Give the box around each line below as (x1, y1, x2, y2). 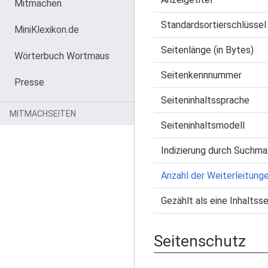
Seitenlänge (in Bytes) (161, 44, 254, 56)
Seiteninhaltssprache (161, 95, 249, 106)
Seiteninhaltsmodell (161, 120, 245, 131)
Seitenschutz (154, 232, 246, 250)
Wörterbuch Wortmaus (14, 50, 109, 62)
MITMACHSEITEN (10, 109, 76, 118)
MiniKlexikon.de (14, 24, 79, 35)
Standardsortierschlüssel (161, 19, 266, 31)
